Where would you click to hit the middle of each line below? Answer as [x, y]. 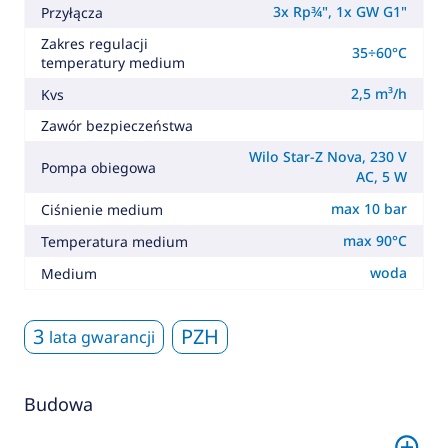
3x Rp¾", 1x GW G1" [340, 12]
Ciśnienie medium [101, 209]
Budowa [58, 404]
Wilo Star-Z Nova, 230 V [328, 157]
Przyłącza [71, 12]
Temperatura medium [114, 241]
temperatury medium [112, 63]
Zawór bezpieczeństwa [116, 126]
